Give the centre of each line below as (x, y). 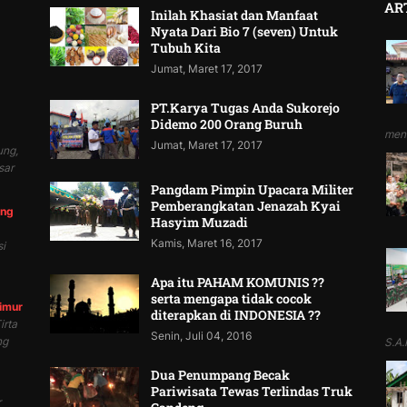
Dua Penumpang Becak (221, 375)
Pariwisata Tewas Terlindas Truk (252, 392)
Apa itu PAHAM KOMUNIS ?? (238, 283)
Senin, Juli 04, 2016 (202, 336)
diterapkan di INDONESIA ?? (236, 315)
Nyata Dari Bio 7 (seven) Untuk (245, 32)
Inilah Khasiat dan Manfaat (235, 15)
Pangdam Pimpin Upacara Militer (253, 190)
